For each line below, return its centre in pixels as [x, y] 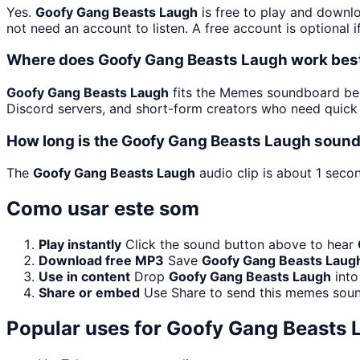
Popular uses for [86, 329]
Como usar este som [103, 209]
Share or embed [89, 293]
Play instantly [80, 245]
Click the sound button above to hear [241, 245]
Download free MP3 [101, 261]
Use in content [84, 277]
